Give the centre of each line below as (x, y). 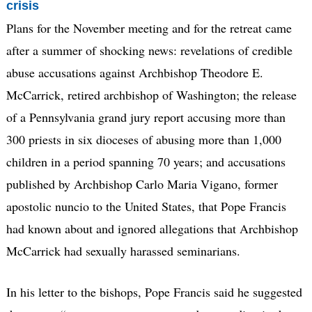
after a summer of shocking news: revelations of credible (149, 50)
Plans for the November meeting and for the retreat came (149, 28)
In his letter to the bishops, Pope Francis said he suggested (154, 291)
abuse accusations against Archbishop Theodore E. (134, 72)
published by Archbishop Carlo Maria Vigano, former (142, 184)
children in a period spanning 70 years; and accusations (146, 161)
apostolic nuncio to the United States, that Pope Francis (146, 206)
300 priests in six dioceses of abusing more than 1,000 (143, 139)
